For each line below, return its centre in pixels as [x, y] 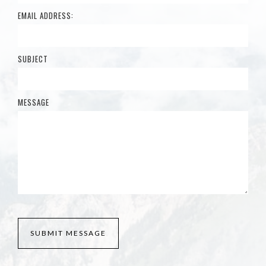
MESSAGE [34, 102]
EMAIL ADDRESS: [46, 16]
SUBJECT [33, 59]
